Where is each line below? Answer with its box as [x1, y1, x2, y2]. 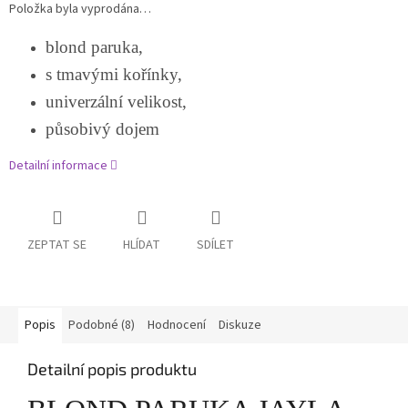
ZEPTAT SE [27, 236, 87, 255]
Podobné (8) [68, 316, 135, 335]
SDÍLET [197, 236, 234, 255]
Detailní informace [9, 157, 107, 176]
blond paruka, [46, 37, 143, 57]
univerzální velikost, [46, 92, 187, 112]
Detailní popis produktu [27, 359, 197, 380]
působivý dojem [46, 119, 159, 139]
